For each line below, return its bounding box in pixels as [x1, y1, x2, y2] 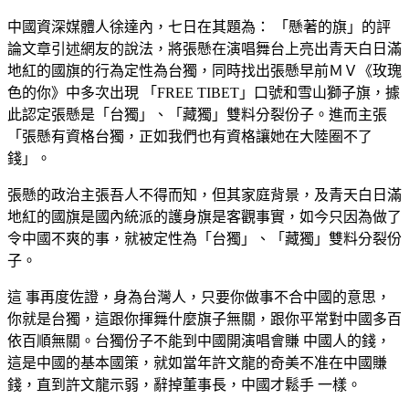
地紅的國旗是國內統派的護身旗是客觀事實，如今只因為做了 [7, 208, 402, 225]
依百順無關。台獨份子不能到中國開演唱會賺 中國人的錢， [7, 332, 391, 349]
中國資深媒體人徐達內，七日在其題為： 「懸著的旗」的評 [7, 18, 391, 35]
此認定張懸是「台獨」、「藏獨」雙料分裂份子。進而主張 [7, 106, 387, 122]
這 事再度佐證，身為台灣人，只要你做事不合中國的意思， [7, 288, 391, 305]
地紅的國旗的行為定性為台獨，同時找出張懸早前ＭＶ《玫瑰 [7, 62, 402, 79]
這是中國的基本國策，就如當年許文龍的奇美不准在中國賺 [7, 354, 387, 371]
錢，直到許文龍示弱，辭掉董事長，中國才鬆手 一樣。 [7, 376, 362, 393]
